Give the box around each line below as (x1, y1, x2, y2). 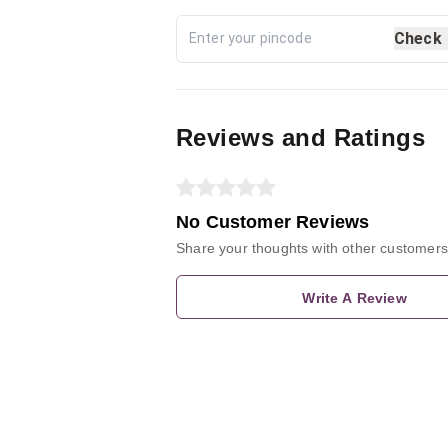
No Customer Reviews (176, 211, 370, 232)
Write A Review (302, 289, 407, 306)
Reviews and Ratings (176, 123, 426, 151)
